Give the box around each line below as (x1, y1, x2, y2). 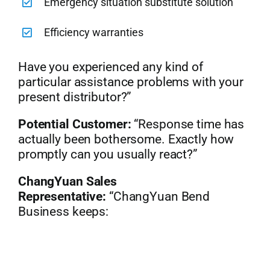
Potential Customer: (17, 116, 131, 131)
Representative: (17, 189, 107, 204)
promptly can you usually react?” (17, 146, 198, 162)
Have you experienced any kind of (17, 59, 203, 74)
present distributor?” (17, 89, 132, 104)
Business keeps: (17, 204, 109, 219)
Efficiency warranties (44, 25, 144, 39)
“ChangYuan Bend (106, 189, 210, 204)
